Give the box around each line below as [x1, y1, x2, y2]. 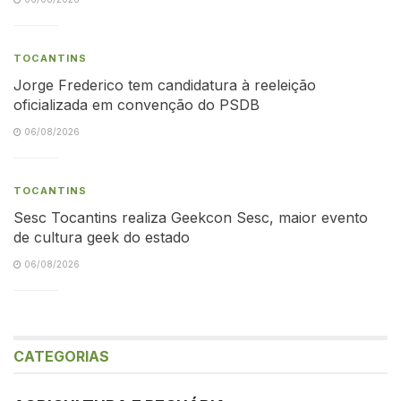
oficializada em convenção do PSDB [13, 95, 260, 114]
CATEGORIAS [13, 346, 109, 365]
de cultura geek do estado [13, 227, 190, 246]
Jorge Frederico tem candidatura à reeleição [13, 75, 316, 94]
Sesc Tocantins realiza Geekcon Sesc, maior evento [13, 208, 368, 226]
